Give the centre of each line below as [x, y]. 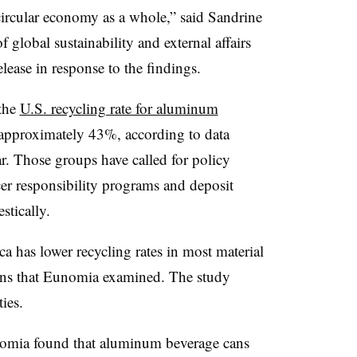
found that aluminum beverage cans [139, 342]
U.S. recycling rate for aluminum [119, 108]
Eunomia [71, 276]
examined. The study [164, 276]
